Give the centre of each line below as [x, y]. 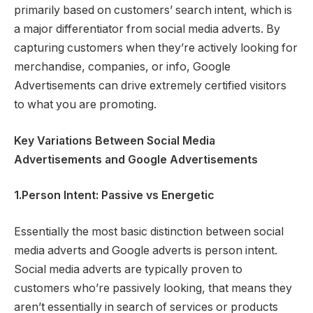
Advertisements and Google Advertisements [136, 159]
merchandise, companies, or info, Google [122, 67]
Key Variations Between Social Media [115, 140]
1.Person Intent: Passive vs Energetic [114, 196]
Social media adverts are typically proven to [128, 269]
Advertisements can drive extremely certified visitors [150, 86]
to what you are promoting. [85, 105]
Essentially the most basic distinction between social [149, 231]
